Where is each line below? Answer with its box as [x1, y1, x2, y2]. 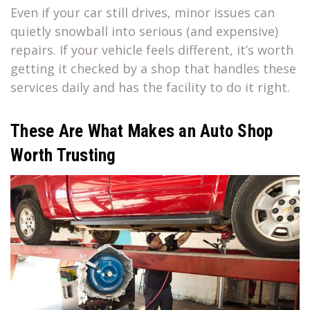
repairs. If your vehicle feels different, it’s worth [10, 42, 293, 59]
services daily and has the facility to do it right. [10, 79, 290, 96]
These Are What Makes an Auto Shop [10, 121, 273, 142]
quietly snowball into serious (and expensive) [10, 23, 278, 40]
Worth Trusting [10, 145, 116, 166]
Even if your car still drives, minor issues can [10, 4, 275, 21]
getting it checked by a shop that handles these [10, 60, 296, 77]
